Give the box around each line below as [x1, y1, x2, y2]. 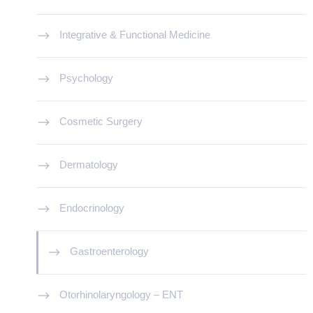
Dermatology [59, 159, 118, 171]
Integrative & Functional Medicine [59, 29, 210, 41]
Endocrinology [59, 202, 124, 214]
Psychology [59, 72, 113, 85]
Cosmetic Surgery [59, 115, 143, 128]
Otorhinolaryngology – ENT [59, 289, 183, 301]
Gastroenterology [70, 245, 149, 258]
